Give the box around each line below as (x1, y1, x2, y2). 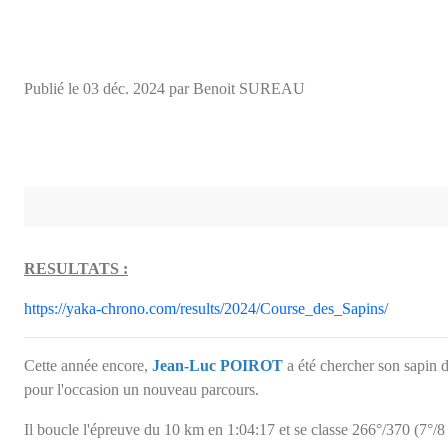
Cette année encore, (24, 356, 152, 374)
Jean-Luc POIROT (152, 356, 283, 374)
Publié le (24, 79, 83, 97)
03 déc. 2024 (83, 79, 165, 97)
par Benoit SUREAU (165, 79, 305, 97)
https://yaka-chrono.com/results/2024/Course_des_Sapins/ (24, 299, 388, 317)
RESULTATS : (24, 259, 128, 277)
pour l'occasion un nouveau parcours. (24, 380, 259, 398)
